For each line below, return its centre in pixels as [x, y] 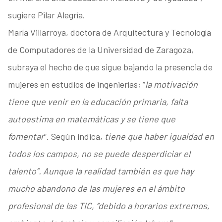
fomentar [26, 137]
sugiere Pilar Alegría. [46, 15]
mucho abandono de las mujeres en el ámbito [96, 189]
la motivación [171, 84]
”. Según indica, [74, 137]
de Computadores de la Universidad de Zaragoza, [101, 50]
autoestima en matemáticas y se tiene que [91, 119]
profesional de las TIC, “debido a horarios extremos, [109, 206]
